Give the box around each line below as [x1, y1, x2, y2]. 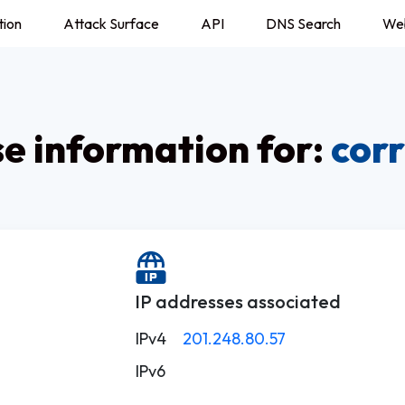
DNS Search [266, 14, 341, 33]
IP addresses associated [135, 290, 341, 313]
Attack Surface [63, 14, 159, 33]
